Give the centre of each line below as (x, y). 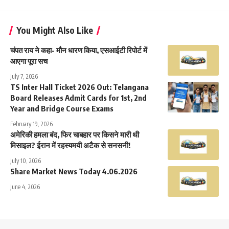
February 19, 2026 (31, 124)
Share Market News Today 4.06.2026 (74, 171)
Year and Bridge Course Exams (62, 108)
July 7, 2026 (24, 76)
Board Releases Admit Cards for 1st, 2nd (78, 97)
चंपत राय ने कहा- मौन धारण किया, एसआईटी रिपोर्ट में (79, 50)
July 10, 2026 (26, 161)
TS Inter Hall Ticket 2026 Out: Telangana (79, 87)
